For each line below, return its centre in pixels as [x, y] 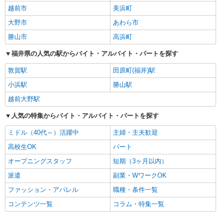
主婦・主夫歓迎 [135, 133]
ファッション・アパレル [43, 190]
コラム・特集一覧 [139, 204]
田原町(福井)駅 [134, 71]
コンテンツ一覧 [30, 204]
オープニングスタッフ [40, 161]
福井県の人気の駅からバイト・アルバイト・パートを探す [95, 54]
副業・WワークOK [140, 176]
